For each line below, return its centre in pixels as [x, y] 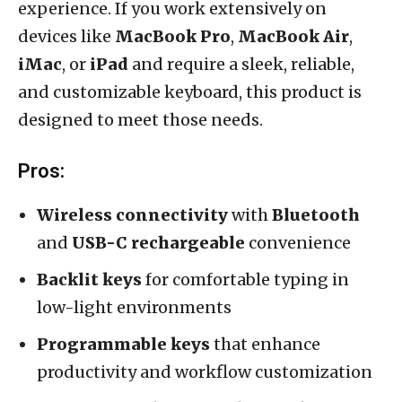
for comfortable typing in [245, 279]
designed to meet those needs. [140, 119]
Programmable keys [123, 344]
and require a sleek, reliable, [241, 64]
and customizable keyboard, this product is [190, 92]
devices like [66, 36]
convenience [298, 242]
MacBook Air [293, 36]
